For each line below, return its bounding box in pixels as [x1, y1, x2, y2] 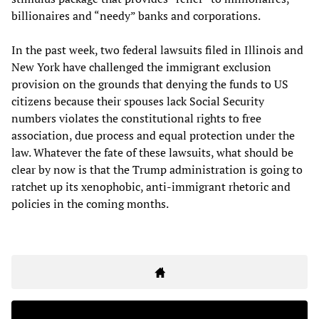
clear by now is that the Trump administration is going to [11, 162, 303, 178]
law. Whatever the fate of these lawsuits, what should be [11, 145, 293, 161]
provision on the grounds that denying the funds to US [11, 76, 288, 93]
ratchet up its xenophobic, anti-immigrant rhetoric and [11, 179, 291, 195]
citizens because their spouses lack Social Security [11, 93, 264, 110]
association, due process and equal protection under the [11, 127, 295, 144]
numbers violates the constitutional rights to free [11, 110, 261, 127]
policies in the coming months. [11, 196, 169, 212]
